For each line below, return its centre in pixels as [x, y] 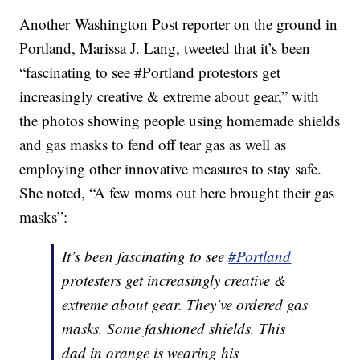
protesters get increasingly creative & [174, 280]
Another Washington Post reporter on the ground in [179, 24]
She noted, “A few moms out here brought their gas [177, 193]
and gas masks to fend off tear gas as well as [153, 145]
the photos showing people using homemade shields [180, 121]
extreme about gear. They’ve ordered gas [185, 305]
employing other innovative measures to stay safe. [171, 169]
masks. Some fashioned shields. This [174, 329]
